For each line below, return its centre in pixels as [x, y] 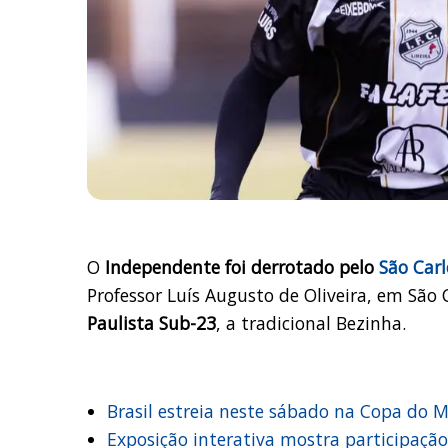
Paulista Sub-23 [151, 323]
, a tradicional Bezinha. [311, 323]
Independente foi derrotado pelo [242, 267]
